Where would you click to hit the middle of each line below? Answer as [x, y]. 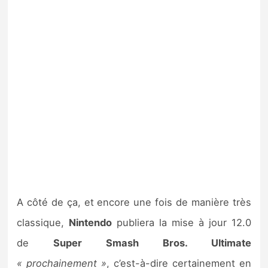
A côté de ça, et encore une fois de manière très [134, 202]
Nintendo [91, 223]
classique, [43, 223]
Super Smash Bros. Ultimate [152, 243]
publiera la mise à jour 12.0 [182, 223]
